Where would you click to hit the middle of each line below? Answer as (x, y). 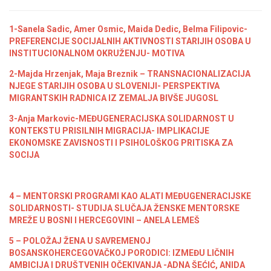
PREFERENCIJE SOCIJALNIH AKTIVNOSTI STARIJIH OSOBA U (130, 41)
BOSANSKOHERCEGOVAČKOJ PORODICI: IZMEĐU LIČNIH (122, 253)
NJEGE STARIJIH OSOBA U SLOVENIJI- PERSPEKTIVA (114, 86)
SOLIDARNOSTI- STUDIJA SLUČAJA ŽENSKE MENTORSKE (124, 208)
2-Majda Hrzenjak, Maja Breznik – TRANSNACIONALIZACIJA (130, 74)
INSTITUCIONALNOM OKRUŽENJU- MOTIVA (97, 53)
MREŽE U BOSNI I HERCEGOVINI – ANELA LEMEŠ (104, 220)
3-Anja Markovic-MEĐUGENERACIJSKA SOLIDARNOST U (122, 119)
